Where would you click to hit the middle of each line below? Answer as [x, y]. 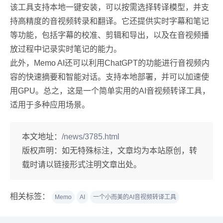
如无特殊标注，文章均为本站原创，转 [129, 151]
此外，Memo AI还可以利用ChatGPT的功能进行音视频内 [110, 63]
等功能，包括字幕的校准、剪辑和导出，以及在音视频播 [110, 35]
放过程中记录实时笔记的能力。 [66, 49]
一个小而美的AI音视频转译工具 [135, 197]
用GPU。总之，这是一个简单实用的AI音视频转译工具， [110, 91]
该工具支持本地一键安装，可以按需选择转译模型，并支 [110, 7]
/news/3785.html [91, 137]
